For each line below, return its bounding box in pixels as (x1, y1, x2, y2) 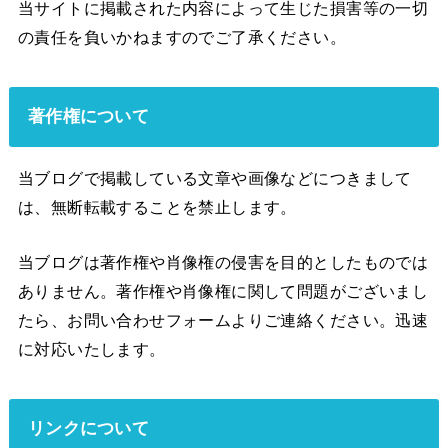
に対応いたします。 (17, 340, 166, 359)
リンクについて (27, 418, 150, 439)
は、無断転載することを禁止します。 (17, 197, 297, 216)
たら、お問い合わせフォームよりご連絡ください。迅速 (17, 311, 429, 330)
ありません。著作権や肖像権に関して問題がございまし (17, 282, 429, 301)
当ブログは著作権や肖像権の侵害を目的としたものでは (17, 253, 429, 272)
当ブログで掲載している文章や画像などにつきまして (17, 168, 412, 187)
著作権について (27, 106, 150, 127)
